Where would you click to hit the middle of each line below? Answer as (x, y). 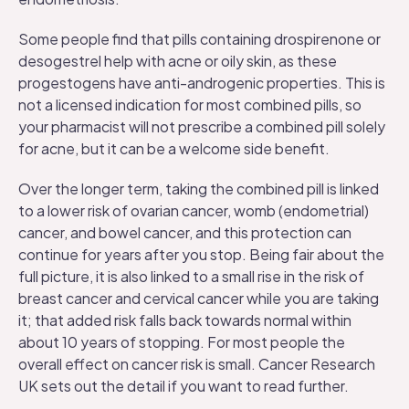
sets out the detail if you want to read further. (194, 386)
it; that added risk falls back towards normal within (185, 320)
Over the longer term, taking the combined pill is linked (199, 189)
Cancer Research (317, 364)
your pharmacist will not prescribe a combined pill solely (202, 126)
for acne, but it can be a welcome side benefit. (174, 148)
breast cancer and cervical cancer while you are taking (199, 298)
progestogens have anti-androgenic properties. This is (202, 83)
